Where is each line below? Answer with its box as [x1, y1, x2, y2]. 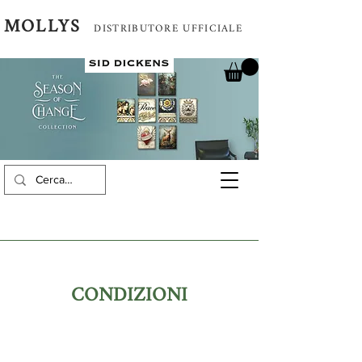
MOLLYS [4, 9, 82, 45]
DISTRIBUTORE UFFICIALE [94, 18, 243, 40]
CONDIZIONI [71, 276, 187, 316]
